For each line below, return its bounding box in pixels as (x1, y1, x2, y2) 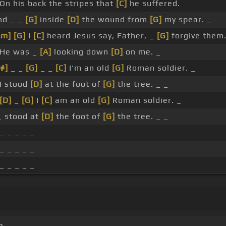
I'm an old (67, 63, 112, 73)
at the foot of (42, 79, 103, 89)
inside (37, 15, 67, 25)
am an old (52, 95, 98, 105)
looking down (51, 47, 111, 57)
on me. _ (123, 47, 161, 57)
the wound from (79, 15, 150, 25)
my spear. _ (162, 15, 212, 25)
